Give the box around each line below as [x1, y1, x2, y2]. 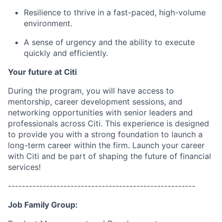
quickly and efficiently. [24, 48, 108, 58]
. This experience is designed [101, 118, 209, 128]
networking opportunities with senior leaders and [8, 108, 193, 117]
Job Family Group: [8, 200, 78, 210]
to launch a [159, 129, 203, 139]
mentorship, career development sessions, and [8, 97, 182, 107]
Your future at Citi [8, 67, 77, 77]
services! [8, 162, 41, 172]
